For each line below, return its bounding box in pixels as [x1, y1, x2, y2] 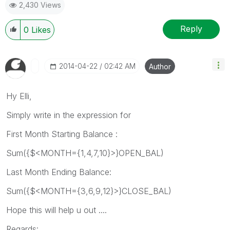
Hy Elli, [6, 90, 32, 101]
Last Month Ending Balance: [6, 166, 111, 177]
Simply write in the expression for [6, 109, 131, 120]
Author [149, 62, 171, 71]
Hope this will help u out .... [6, 204, 107, 215]
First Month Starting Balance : [6, 128, 118, 139]
